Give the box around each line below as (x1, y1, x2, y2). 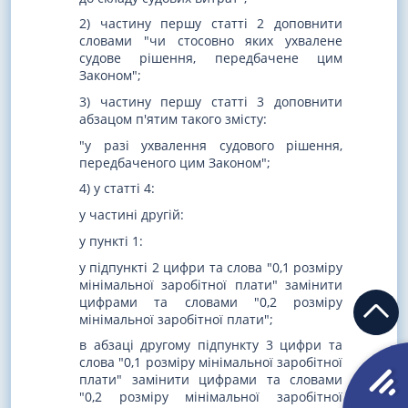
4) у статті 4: (79, 179, 155, 198)
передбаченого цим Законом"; (79, 153, 270, 171)
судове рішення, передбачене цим (79, 49, 342, 67)
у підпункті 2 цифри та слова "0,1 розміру (79, 258, 342, 276)
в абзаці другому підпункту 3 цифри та (79, 336, 342, 354)
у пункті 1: (79, 231, 143, 250)
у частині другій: (79, 206, 184, 224)
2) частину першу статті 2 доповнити (79, 15, 342, 33)
